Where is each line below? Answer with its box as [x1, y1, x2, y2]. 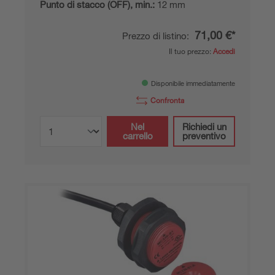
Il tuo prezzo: [169, 45, 213, 56]
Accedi [213, 45, 235, 56]
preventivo [182, 130, 227, 141]
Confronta [150, 95, 184, 105]
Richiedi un [182, 120, 227, 132]
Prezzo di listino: [122, 29, 192, 41]
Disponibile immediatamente [151, 79, 235, 88]
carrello [122, 130, 153, 141]
